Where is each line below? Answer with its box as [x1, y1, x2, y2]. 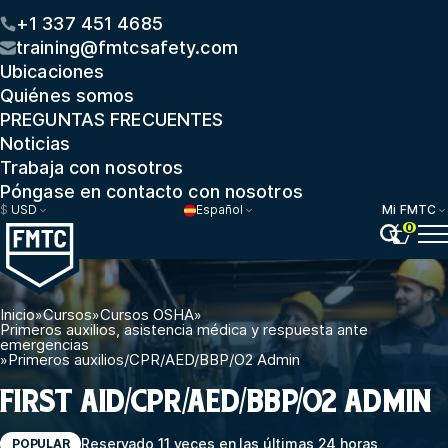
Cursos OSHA [100, 304, 194, 324]
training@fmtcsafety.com [16, 37, 238, 58]
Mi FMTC [382, 202, 436, 218]
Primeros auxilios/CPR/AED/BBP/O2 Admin [8, 349, 300, 369]
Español [196, 202, 244, 218]
